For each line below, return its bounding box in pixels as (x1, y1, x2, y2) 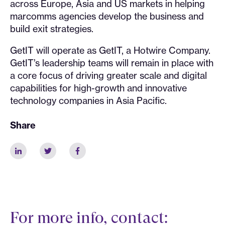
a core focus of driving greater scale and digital (10, 70, 207, 81)
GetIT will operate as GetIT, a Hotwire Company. (10, 45, 210, 56)
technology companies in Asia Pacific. (10, 95, 167, 106)
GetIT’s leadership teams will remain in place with (10, 57, 213, 69)
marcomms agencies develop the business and (10, 11, 204, 22)
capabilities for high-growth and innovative (10, 82, 187, 94)
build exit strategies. (10, 23, 93, 35)
